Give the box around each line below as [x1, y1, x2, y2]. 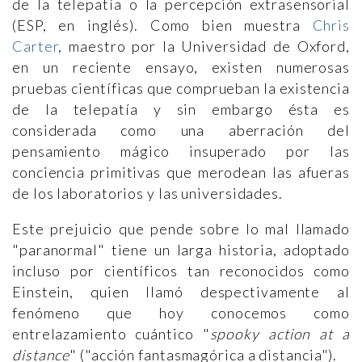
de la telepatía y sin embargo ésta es [12, 100, 350, 118]
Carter [12, 37, 59, 55]
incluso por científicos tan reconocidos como [12, 262, 350, 280]
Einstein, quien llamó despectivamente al [12, 283, 350, 301]
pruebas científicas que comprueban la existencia [12, 79, 350, 97]
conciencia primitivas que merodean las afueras [12, 163, 350, 181]
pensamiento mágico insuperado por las [12, 142, 350, 160]
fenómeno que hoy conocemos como [12, 304, 350, 322]
